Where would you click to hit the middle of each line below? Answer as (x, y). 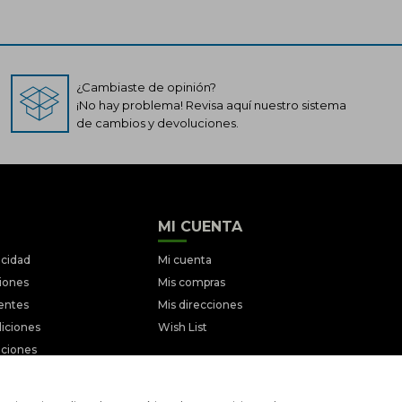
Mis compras (191, 282)
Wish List (182, 327)
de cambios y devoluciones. (157, 122)
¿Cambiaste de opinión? (146, 87)
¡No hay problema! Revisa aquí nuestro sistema (211, 105)
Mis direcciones (200, 304)
